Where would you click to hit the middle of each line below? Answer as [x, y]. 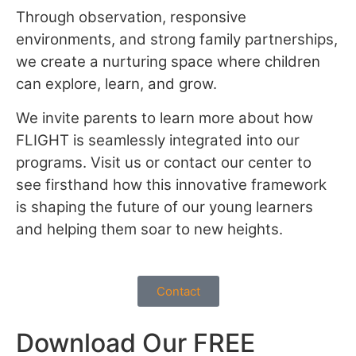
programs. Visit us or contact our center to [164, 162]
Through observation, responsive [131, 17]
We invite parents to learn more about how [164, 118]
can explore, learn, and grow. [116, 84]
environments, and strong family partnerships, [177, 40]
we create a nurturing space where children [168, 62]
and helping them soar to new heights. [149, 229]
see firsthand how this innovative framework [171, 184]
